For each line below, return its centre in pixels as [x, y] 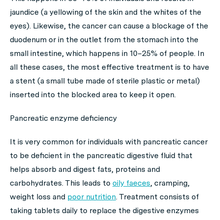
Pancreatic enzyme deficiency [63, 118]
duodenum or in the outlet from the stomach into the [104, 40]
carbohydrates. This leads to [61, 183]
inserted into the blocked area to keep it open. [93, 95]
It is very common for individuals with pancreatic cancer [109, 142]
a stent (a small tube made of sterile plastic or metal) [105, 81]
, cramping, [170, 183]
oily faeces [131, 183]
